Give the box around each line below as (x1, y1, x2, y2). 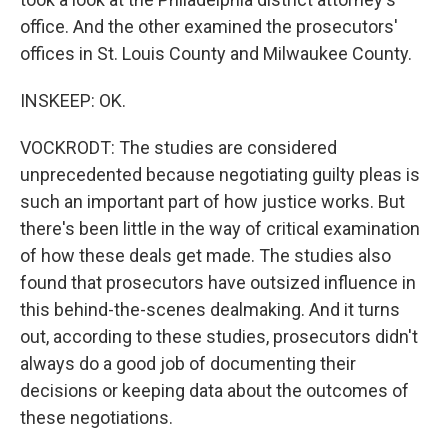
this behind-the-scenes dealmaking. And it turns (20, 299, 400, 320)
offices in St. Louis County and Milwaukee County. (20, 43, 412, 64)
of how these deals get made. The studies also (20, 245, 391, 266)
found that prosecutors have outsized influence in (20, 272, 416, 293)
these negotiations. (20, 407, 173, 428)
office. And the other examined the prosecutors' (20, 16, 398, 37)
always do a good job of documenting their (20, 353, 356, 374)
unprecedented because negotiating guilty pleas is (20, 164, 420, 185)
